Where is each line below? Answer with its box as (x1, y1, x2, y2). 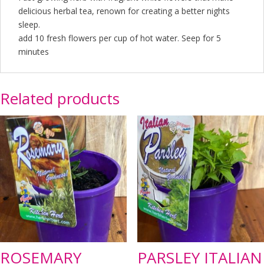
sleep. (18, 19, 40, 30)
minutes (18, 46, 49, 57)
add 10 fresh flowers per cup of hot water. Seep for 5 (18, 32, 221, 44)
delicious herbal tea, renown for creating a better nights (18, 5, 230, 16)
